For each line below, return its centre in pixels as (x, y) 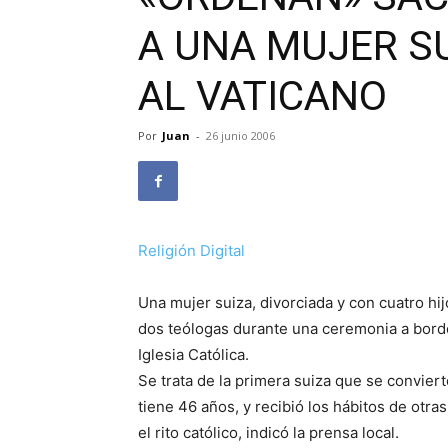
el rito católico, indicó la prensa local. (268, 432)
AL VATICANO (262, 96)
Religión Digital (191, 250)
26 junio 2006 (240, 135)
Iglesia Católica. (193, 354)
